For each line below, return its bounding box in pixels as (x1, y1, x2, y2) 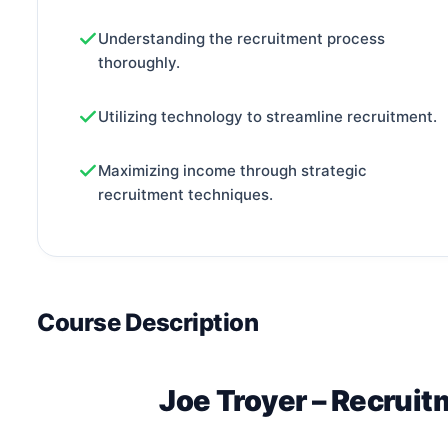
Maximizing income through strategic (98, 160, 367, 180)
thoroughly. (98, 53, 180, 73)
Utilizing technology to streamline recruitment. (98, 106, 437, 126)
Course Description (37, 308, 259, 338)
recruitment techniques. (98, 184, 273, 204)
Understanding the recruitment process (98, 29, 385, 49)
